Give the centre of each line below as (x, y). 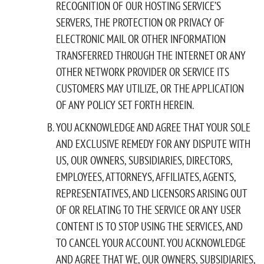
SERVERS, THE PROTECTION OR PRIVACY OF (140, 22)
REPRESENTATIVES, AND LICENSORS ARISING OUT (151, 193)
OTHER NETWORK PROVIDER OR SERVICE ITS (143, 72)
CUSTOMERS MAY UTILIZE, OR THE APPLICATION (150, 88)
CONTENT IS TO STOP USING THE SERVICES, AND (149, 226)
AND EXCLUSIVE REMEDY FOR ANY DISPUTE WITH (153, 143)
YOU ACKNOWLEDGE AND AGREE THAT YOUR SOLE (153, 127)
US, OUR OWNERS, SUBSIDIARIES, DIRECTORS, (144, 160)
